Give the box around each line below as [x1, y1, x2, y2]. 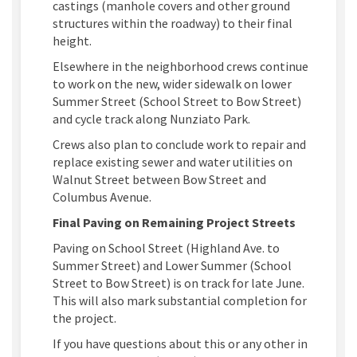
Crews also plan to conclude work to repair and [53, 136, 306, 153]
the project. [53, 310, 116, 327]
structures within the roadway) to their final [53, 15, 292, 32]
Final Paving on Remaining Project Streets [53, 214, 296, 231]
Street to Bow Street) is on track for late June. [53, 275, 304, 292]
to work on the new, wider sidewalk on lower [53, 76, 292, 92]
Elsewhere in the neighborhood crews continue [53, 58, 308, 75]
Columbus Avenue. [53, 189, 151, 206]
